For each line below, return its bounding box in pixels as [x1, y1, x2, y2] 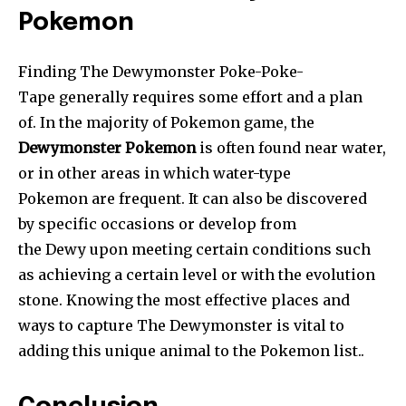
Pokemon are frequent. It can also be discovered [18, 189, 367, 208]
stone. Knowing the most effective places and [18, 291, 350, 310]
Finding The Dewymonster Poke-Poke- [18, 63, 304, 82]
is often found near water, [196, 139, 386, 158]
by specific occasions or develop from [18, 215, 296, 234]
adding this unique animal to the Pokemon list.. [18, 342, 364, 361]
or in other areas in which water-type [18, 164, 291, 183]
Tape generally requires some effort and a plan [18, 88, 362, 107]
